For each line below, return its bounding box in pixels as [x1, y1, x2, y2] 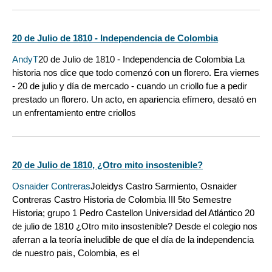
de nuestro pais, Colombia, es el [12, 247, 139, 258]
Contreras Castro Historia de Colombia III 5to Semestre [12, 194, 231, 205]
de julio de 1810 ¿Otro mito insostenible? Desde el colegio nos [12, 220, 257, 231]
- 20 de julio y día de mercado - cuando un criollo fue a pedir [12, 81, 247, 92]
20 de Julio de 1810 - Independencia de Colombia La [38, 54, 245, 65]
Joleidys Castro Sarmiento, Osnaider [90, 180, 237, 191]
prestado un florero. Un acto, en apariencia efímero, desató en [12, 94, 256, 105]
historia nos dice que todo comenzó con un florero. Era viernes [12, 67, 259, 78]
